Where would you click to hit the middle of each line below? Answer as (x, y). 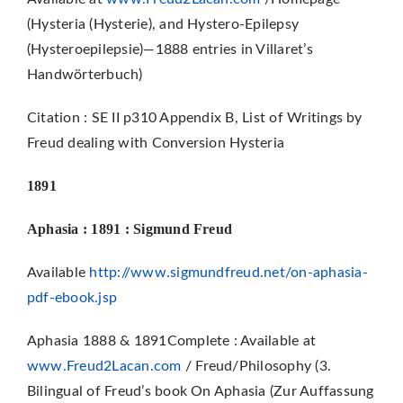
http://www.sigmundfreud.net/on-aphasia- (228, 272)
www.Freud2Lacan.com (104, 366)
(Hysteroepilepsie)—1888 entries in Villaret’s (170, 49)
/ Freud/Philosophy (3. (256, 366)
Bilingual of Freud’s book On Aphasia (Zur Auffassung (200, 391)
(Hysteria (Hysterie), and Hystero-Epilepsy (163, 24)
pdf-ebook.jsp (72, 297)
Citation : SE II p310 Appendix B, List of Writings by (194, 117)
